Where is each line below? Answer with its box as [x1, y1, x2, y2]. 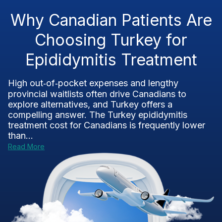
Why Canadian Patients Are [10, 10, 212, 30]
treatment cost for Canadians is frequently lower [8, 120, 205, 130]
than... [8, 130, 33, 141]
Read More [8, 142, 45, 151]
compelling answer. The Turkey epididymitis [8, 110, 187, 120]
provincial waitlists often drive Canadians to [8, 89, 186, 99]
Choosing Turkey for [35, 30, 187, 50]
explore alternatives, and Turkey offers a [8, 99, 172, 110]
